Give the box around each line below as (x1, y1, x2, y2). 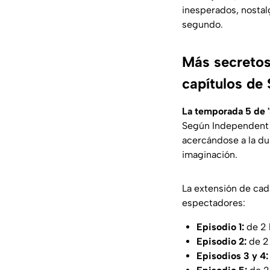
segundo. (182, 19, 223, 31)
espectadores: (182, 197, 245, 209)
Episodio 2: (196, 236, 246, 248)
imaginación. (182, 149, 237, 161)
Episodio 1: (196, 221, 244, 233)
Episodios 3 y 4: (196, 250, 268, 262)
